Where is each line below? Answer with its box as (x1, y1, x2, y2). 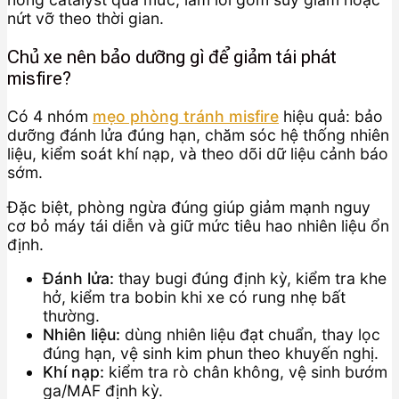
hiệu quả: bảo (279, 107, 383, 126)
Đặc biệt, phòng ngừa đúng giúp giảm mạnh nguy (7, 197, 370, 216)
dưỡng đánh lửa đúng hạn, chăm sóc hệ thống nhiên (7, 126, 389, 145)
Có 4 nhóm (7, 107, 93, 126)
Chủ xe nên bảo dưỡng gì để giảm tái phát (7, 45, 337, 68)
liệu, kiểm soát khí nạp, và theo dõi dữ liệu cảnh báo (7, 144, 388, 164)
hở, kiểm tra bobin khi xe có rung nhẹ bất (43, 288, 346, 307)
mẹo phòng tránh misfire (93, 107, 279, 126)
